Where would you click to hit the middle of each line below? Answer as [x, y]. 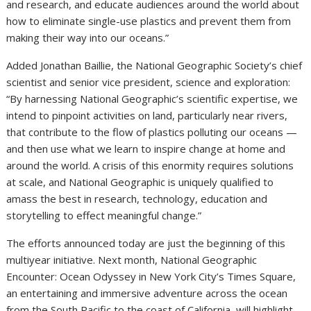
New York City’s [187, 277]
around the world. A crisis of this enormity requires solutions [150, 166]
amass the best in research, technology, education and [137, 199]
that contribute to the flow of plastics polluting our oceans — [152, 132]
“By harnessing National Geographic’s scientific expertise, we [152, 99]
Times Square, [260, 277]
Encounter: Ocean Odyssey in [78, 277]
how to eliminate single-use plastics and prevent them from [149, 21]
